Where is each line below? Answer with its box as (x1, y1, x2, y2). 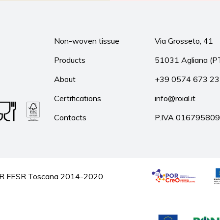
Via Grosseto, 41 (155, 36, 214, 46)
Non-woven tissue (54, 36, 119, 46)
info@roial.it (155, 93, 196, 103)
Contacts (54, 112, 86, 122)
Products (54, 55, 85, 65)
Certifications (54, 93, 101, 103)
